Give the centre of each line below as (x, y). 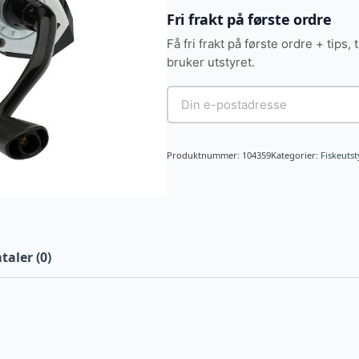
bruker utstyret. (211, 63)
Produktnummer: (204, 155)
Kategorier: (296, 155)
